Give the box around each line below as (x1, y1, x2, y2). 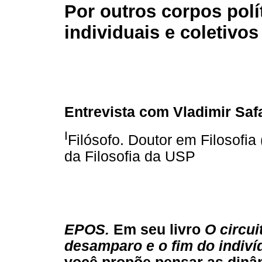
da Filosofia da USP (64, 148, 195, 164)
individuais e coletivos (64, 22, 258, 43)
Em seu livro (109, 222, 205, 238)
